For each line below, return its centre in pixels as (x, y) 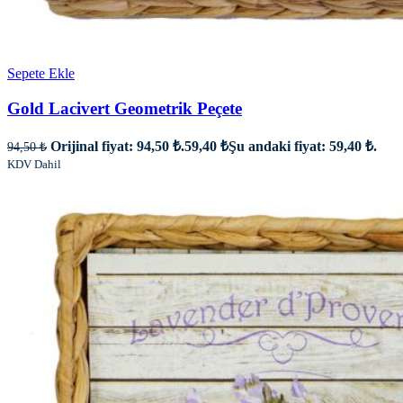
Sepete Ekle (41, 74)
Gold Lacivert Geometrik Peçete (125, 108)
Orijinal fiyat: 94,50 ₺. (117, 146)
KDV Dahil (34, 164)
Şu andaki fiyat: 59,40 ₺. (303, 146)
